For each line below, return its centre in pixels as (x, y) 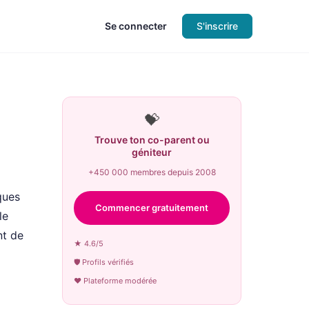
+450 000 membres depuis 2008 (152, 172)
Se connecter (136, 26)
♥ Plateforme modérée (115, 281)
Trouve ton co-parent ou (152, 140)
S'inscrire (217, 26)
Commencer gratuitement (152, 208)
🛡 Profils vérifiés (104, 262)
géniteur (152, 152)
